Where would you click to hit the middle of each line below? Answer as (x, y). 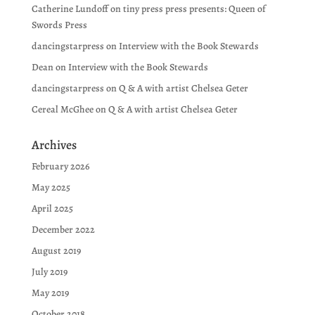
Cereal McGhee (62, 110)
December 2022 (63, 230)
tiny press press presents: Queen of (194, 9)
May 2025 (51, 188)
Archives (54, 145)
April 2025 (52, 209)
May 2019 (50, 293)
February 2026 (60, 167)
